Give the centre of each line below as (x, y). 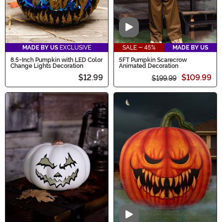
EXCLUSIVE (75, 47)
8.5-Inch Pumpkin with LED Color (56, 60)
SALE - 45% (139, 47)
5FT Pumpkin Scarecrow (153, 60)
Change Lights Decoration (47, 66)
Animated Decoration (149, 66)
